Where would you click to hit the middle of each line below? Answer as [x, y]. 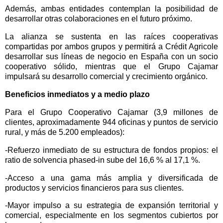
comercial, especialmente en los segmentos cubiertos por [111, 216]
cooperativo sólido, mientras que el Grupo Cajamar [111, 67]
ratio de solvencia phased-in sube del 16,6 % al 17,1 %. [103, 160]
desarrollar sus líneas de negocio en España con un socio [111, 57]
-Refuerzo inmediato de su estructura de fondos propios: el [111, 150]
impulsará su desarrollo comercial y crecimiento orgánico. [106, 77]
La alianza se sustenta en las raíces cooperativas [111, 37]
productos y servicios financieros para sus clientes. [94, 188]
